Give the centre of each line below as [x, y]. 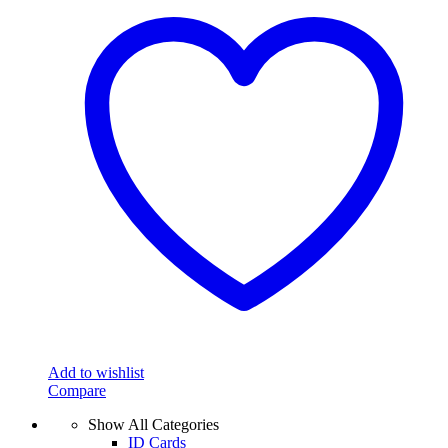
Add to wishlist [96, 372]
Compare [77, 390]
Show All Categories [153, 424]
